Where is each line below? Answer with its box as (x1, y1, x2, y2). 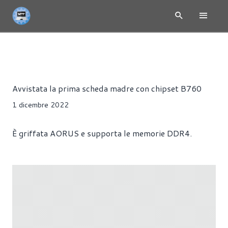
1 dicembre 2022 (12, 100, 69, 110)
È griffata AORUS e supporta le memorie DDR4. (12, 127, 192, 139)
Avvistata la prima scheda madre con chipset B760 (12, 82, 202, 94)
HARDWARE (55, 39, 93, 48)
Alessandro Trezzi (40, 66, 98, 76)
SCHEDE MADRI (103, 39, 153, 48)
